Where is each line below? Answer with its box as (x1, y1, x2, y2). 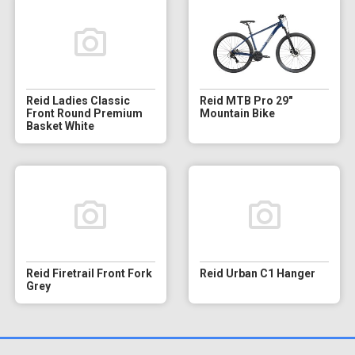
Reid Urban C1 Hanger (199, 266, 315, 280)
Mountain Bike (199, 106, 275, 120)
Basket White (25, 119, 94, 132)
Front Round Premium (25, 106, 143, 120)
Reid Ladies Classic (25, 94, 130, 107)
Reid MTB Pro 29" (199, 94, 292, 107)
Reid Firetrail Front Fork (25, 266, 152, 280)
